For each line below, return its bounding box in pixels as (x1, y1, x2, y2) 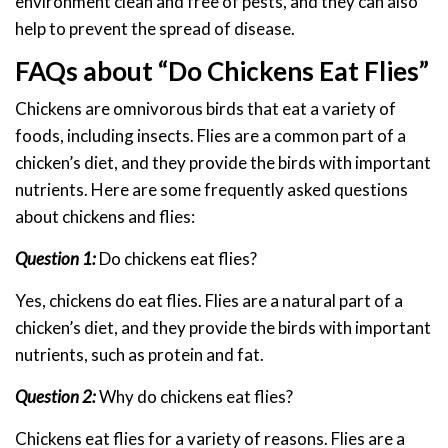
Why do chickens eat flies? (96, 386, 293, 408)
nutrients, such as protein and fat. (15, 344, 264, 366)
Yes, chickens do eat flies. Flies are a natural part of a (15, 290, 403, 312)
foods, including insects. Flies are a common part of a (15, 125, 406, 147)
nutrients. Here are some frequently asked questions (15, 179, 408, 201)
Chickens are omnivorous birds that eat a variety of (15, 98, 396, 120)
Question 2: (15, 386, 96, 408)
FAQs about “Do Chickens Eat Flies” (15, 55, 429, 88)
